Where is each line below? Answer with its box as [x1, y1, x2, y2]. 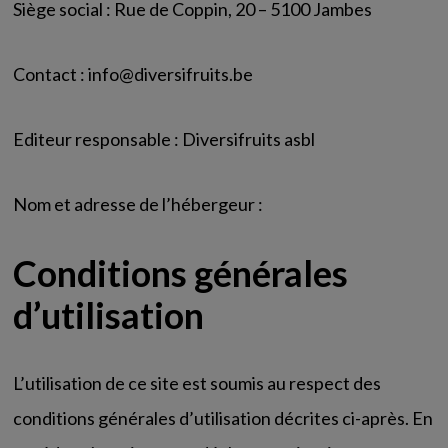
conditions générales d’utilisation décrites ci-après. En [13, 407, 434, 429]
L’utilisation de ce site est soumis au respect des [13, 372, 382, 394]
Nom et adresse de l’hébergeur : [13, 193, 264, 215]
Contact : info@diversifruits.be [13, 63, 254, 85]
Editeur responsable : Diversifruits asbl [13, 128, 316, 150]
